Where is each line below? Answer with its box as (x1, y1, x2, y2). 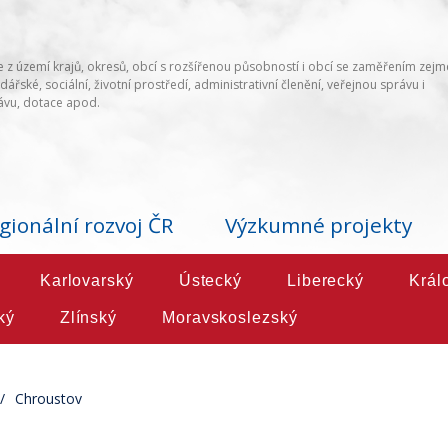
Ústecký (178, 272, 242, 290)
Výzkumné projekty (225, 211, 412, 240)
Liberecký (286, 272, 364, 290)
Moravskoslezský (162, 309, 298, 327)
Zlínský (59, 309, 118, 327)
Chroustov (15, 389, 83, 409)
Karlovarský (39, 272, 134, 290)
